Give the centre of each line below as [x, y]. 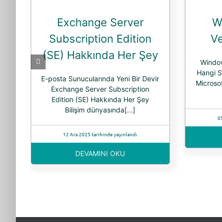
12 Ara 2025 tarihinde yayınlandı [100, 134]
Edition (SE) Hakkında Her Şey [100, 100]
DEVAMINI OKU [100, 154]
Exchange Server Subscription [100, 89]
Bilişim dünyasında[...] [100, 110]
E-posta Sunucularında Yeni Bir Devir [100, 79]
